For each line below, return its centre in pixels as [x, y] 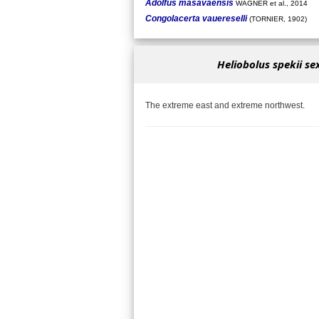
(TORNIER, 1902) [277, 19]
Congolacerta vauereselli [196, 18]
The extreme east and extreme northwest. [225, 106]
